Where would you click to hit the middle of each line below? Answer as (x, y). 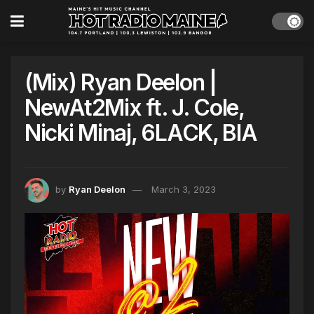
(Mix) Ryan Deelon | (121, 82)
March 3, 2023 (184, 190)
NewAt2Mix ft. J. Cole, (134, 108)
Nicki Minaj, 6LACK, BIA (141, 133)
